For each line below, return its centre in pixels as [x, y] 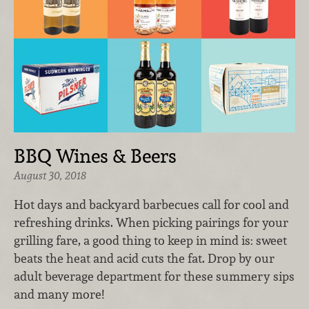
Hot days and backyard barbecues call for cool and [151, 204]
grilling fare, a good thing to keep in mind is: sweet [150, 240]
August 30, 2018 [50, 176]
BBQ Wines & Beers [95, 156]
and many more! [60, 294]
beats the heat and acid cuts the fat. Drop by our [144, 258]
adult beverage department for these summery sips [154, 276]
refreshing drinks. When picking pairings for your [151, 222]
